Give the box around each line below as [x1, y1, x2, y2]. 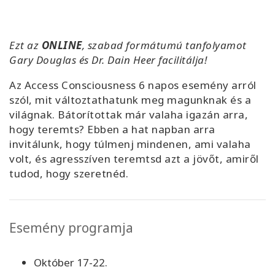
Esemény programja [9, 219, 133, 236]
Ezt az [9, 37, 42, 52]
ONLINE [41, 37, 82, 52]
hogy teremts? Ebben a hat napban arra [9, 122, 215, 136]
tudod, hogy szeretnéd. [9, 166, 128, 180]
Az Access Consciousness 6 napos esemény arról [9, 77, 257, 92]
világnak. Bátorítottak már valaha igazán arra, [9, 107, 248, 122]
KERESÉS [9, 199, 45, 212]
